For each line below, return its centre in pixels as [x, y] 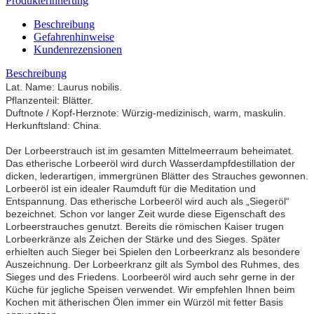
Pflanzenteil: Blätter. [49, 100]
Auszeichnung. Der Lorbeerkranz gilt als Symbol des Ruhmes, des [152, 264]
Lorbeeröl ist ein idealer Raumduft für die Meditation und [131, 188]
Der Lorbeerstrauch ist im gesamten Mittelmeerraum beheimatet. [150, 150]
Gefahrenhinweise [74, 36]
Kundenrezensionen [78, 49]
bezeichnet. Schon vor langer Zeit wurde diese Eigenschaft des [145, 213]
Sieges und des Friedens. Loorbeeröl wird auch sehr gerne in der [150, 277]
